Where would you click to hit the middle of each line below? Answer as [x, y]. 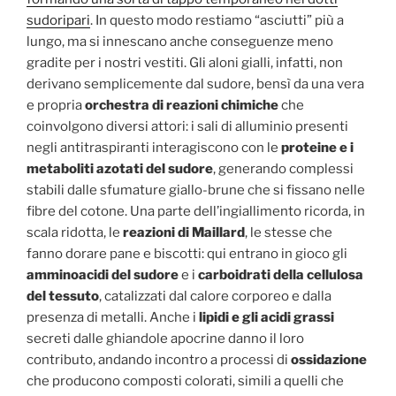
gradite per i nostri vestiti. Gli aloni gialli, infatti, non [185, 62]
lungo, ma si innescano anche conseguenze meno [180, 41]
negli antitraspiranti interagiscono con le [154, 147]
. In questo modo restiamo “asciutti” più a [217, 20]
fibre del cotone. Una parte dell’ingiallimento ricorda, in [196, 211]
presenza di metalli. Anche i [113, 317]
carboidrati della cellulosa [281, 274]
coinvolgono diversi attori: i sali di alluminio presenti [187, 126]
